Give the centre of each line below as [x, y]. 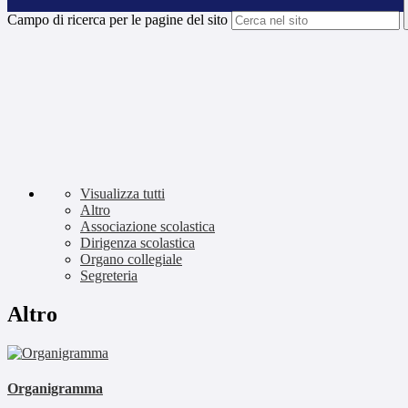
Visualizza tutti [122, 194]
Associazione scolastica [148, 227]
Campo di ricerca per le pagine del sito [117, 20]
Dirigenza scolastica [138, 243]
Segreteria [109, 276]
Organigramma [55, 389]
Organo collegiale [131, 260]
